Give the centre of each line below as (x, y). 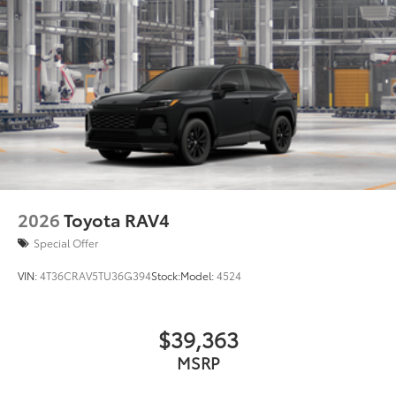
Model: (198, 276)
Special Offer (66, 243)
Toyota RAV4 (117, 220)
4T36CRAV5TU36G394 (95, 276)
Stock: (166, 276)
